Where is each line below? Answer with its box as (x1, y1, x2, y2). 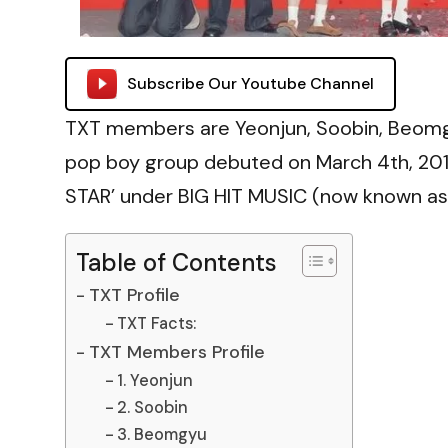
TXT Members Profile (88, 340, 265, 365)
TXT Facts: (116, 313, 196, 335)
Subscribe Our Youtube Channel (127, 73, 374, 95)
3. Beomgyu (116, 424, 207, 446)
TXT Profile (88, 283, 180, 308)
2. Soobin (116, 397, 188, 419)
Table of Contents (76, 247, 277, 279)
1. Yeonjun (116, 370, 193, 392)
